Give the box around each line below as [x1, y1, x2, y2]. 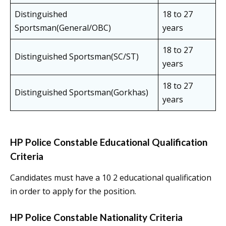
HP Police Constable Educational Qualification [10, 136, 207, 148]
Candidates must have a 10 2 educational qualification [10, 172, 211, 184]
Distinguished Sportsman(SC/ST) [15, 51, 139, 63]
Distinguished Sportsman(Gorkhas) [15, 87, 148, 98]
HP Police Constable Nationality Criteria [10, 211, 183, 223]
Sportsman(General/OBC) [15, 22, 111, 34]
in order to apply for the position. [10, 186, 136, 197]
